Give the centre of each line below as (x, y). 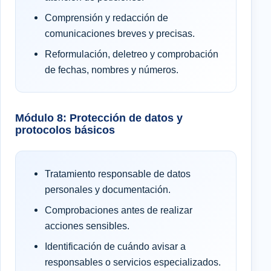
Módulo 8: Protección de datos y (99, 117)
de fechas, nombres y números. (112, 69)
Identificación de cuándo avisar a (115, 246)
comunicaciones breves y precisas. (120, 33)
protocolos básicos (65, 129)
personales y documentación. (108, 189)
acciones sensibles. (87, 225)
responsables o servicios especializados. (133, 262)
